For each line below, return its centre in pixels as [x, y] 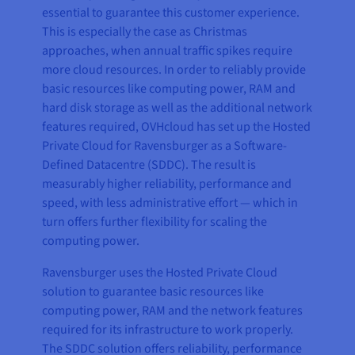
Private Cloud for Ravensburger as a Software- [165, 146]
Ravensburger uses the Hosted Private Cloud [160, 273]
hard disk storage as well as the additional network [177, 108]
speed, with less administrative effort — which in [170, 203]
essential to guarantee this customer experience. [171, 13]
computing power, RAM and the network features [173, 311]
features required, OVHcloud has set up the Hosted [177, 127]
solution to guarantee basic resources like [153, 292]
